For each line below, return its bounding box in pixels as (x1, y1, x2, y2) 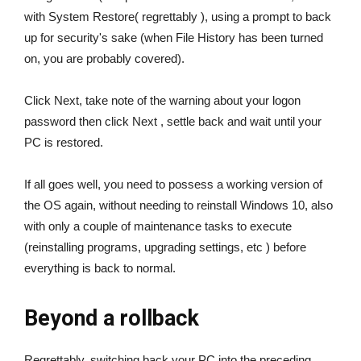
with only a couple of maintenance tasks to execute (24, 219, 292, 234)
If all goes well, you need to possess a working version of (24, 177, 322, 192)
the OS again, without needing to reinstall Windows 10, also (24, 198, 333, 213)
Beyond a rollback (24, 305, 199, 332)
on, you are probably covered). (24, 52, 185, 66)
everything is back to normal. (24, 261, 176, 276)
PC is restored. (24, 135, 103, 150)
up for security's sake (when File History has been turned (24, 31, 323, 45)
